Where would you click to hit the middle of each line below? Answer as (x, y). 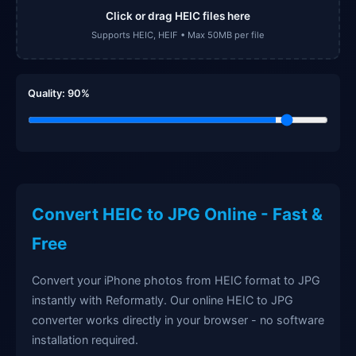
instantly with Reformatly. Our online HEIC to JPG (163, 300)
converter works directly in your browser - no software (178, 319)
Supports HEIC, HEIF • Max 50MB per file (178, 35)
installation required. (85, 339)
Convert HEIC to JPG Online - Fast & (177, 214)
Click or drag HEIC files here (178, 15)
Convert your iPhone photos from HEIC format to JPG (176, 280)
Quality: (48, 93)
